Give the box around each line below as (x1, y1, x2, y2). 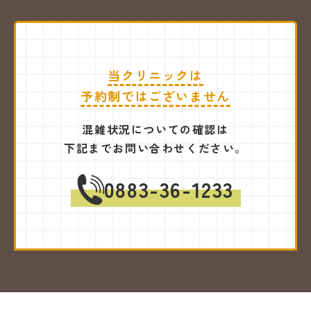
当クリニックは (108, 66, 203, 85)
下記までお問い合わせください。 (64, 140, 247, 157)
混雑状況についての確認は (82, 121, 229, 138)
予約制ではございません (81, 87, 230, 106)
